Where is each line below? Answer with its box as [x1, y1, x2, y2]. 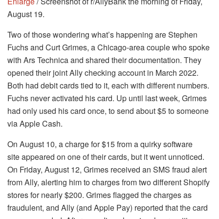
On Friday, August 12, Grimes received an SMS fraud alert [7, 163, 207, 175]
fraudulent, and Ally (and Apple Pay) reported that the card [7, 201, 208, 213]
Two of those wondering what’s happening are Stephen [7, 28, 197, 40]
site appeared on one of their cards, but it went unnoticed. [7, 151, 204, 162]
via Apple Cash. [7, 117, 63, 129]
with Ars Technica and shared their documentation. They [7, 54, 201, 66]
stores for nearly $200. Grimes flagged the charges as [7, 189, 192, 200]
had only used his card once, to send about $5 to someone [7, 105, 209, 116]
